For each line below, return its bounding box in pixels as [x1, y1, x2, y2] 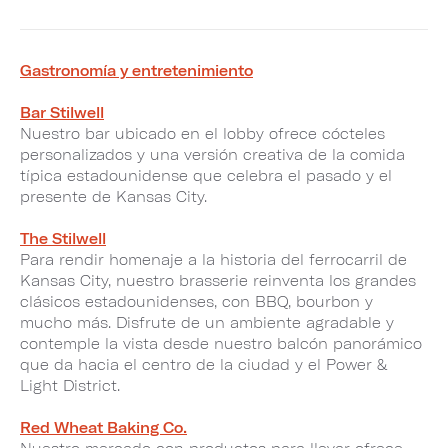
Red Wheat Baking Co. [20, 418, 187, 436]
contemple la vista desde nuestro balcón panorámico [20, 334, 422, 352]
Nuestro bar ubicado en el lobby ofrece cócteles [20, 124, 385, 142]
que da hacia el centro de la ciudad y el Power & [20, 355, 387, 373]
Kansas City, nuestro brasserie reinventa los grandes [20, 271, 416, 289]
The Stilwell [20, 229, 106, 247]
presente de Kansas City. [20, 187, 207, 205]
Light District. [20, 376, 120, 394]
